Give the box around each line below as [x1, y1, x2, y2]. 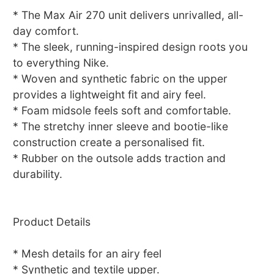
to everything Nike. [13, 56, 109, 70]
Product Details [13, 215, 91, 229]
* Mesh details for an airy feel [13, 247, 162, 261]
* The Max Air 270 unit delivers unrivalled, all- [13, 9, 244, 22]
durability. [13, 168, 63, 181]
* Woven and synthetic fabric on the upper [13, 72, 228, 86]
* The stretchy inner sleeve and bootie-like [13, 120, 229, 133]
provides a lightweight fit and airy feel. [13, 88, 207, 102]
